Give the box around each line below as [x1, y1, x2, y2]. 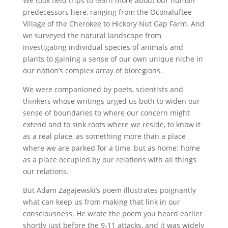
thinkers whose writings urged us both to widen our [22, 96, 200, 106]
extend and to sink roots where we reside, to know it [22, 120, 201, 129]
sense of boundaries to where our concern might [22, 108, 190, 118]
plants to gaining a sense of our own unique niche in [22, 54, 203, 64]
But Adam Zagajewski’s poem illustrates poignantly [22, 185, 196, 195]
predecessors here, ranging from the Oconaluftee [22, 7, 192, 17]
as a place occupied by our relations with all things [22, 155, 196, 164]
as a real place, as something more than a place [22, 131, 186, 141]
